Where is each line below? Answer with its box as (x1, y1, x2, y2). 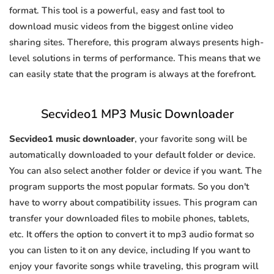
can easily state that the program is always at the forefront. (9, 68, 256, 81)
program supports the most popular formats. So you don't (9, 180, 249, 193)
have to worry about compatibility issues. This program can (9, 196, 257, 209)
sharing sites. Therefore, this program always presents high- (9, 36, 264, 49)
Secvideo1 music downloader (9, 133, 135, 146)
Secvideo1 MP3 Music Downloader (40, 106, 234, 123)
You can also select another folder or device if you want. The (9, 165, 262, 177)
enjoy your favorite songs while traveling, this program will (9, 260, 259, 273)
